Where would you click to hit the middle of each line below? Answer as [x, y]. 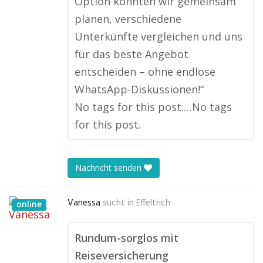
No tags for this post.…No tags [153, 107]
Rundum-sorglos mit [127, 238]
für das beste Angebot [131, 54]
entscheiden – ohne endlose [145, 72]
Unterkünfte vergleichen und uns [159, 36]
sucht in [118, 203]
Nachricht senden [109, 168]
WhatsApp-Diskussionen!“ [139, 89]
